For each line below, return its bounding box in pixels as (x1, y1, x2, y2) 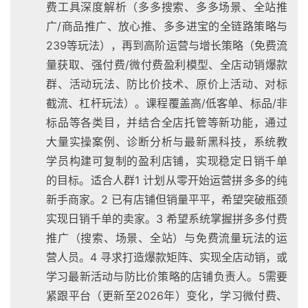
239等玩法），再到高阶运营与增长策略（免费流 (46, 38, 287, 53)
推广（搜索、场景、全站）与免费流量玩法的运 (46, 231, 287, 245)
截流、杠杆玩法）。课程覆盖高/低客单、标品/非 (46, 96, 287, 111)
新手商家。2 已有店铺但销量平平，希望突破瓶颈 (46, 192, 287, 207)
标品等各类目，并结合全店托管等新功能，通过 (46, 115, 287, 130)
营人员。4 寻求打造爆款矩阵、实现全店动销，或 (46, 250, 287, 265)
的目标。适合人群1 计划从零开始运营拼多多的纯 (46, 173, 287, 188)
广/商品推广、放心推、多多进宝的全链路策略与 (46, 19, 287, 34)
